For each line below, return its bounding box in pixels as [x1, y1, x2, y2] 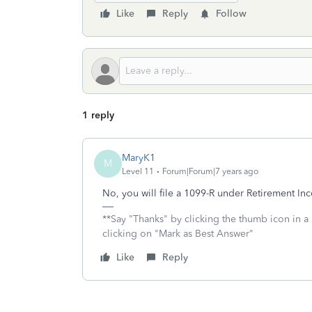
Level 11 [122, 166, 154, 176]
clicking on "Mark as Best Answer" [102, 228, 253, 240]
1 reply [82, 109, 114, 121]
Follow [216, 8, 247, 19]
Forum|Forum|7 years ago [162, 166, 258, 176]
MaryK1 [122, 151, 155, 164]
